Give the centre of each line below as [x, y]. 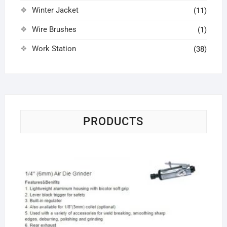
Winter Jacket [55, 10]
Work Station [54, 48]
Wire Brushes [54, 29]
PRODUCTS [113, 121]
